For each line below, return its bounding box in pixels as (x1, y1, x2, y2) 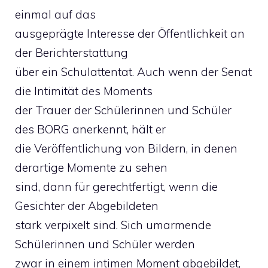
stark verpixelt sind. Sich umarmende (15, 217, 211, 232)
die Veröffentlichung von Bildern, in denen (15, 141, 237, 156)
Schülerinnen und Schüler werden (15, 236, 195, 251)
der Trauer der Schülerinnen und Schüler (15, 102, 232, 117)
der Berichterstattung (15, 45, 128, 60)
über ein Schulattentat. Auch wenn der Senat (15, 64, 252, 79)
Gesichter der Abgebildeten (15, 198, 159, 213)
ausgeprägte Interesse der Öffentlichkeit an (15, 26, 245, 41)
